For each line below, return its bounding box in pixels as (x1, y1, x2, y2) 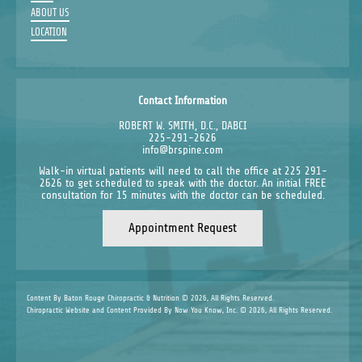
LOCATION (30, 26, 67, 38)
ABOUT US (30, 6, 69, 19)
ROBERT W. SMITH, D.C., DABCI (119, 120, 247, 133)
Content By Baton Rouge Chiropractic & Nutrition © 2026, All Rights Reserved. (26, 293, 274, 302)
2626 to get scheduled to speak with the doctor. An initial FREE (39, 177, 326, 190)
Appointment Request (128, 221, 238, 236)
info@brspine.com (142, 144, 224, 157)
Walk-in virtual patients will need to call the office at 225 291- (38, 165, 327, 178)
